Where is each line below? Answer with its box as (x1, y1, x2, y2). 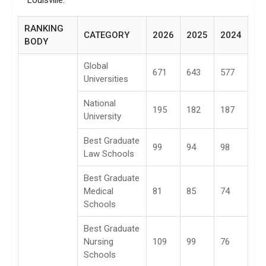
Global (84, 60, 108, 71)
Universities (84, 73, 128, 84)
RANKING (24, 23, 64, 34)
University (84, 110, 121, 122)
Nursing (84, 236, 113, 247)
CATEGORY (84, 29, 129, 40)
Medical (84, 185, 113, 197)
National (84, 97, 116, 109)
